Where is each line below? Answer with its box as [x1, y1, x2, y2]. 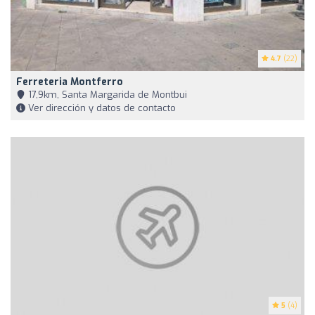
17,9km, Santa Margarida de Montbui [25, 88, 187, 101]
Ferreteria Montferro [16, 75, 123, 89]
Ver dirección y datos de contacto [25, 101, 176, 114]
